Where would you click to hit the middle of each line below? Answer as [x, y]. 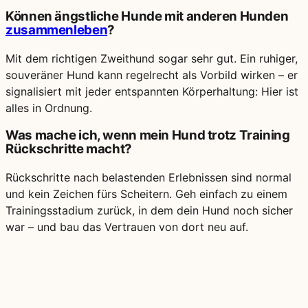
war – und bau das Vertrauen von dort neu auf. [127, 227]
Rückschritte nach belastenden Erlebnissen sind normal [148, 178]
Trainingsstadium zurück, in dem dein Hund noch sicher [149, 211]
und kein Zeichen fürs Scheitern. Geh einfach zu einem [146, 194]
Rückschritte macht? [69, 149]
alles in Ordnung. [49, 108]
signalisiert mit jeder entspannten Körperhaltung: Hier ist [152, 91]
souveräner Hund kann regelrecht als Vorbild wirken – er [152, 75]
